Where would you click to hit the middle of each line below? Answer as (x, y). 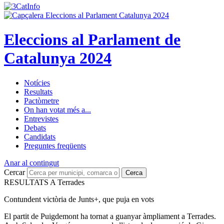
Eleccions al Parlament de (92, 40)
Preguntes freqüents (55, 145)
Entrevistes (41, 118)
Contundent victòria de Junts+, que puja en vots (79, 199)
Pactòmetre (41, 100)
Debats (35, 127)
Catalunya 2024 (58, 58)
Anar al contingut (31, 162)
